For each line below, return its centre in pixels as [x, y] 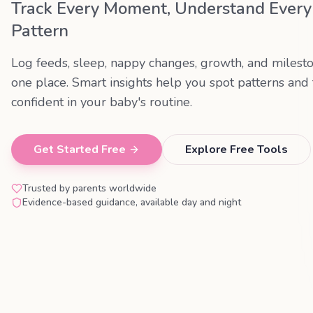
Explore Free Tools [236, 149]
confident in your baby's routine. [102, 102]
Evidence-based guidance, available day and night [132, 202]
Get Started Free [80, 149]
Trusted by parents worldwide [89, 188]
